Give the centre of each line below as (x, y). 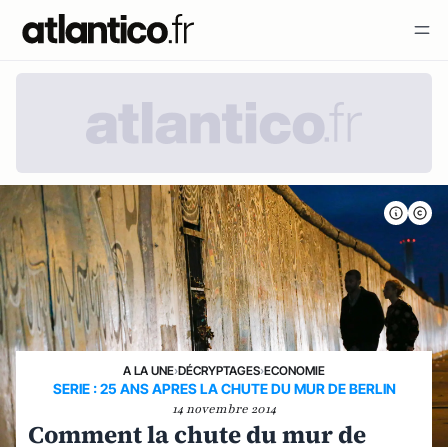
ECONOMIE (294, 370)
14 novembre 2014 (224, 409)
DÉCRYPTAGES (219, 370)
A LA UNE (148, 370)
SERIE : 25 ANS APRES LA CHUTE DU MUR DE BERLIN (224, 388)
